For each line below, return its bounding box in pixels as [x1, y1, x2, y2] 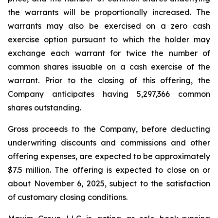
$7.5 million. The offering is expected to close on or [8, 165, 210, 175]
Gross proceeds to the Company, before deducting [8, 124, 210, 134]
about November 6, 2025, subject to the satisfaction [8, 179, 210, 188]
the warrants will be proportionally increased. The [8, 7, 210, 17]
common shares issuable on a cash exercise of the [8, 62, 210, 72]
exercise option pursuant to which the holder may [8, 35, 210, 44]
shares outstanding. [8, 103, 81, 112]
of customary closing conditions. [8, 192, 131, 202]
